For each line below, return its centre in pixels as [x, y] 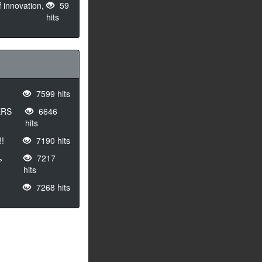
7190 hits [52, 140]
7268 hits [52, 187]
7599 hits [52, 94]
